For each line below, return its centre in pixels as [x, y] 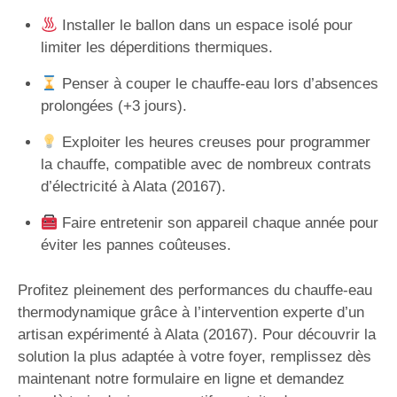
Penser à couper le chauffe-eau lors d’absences [218, 84]
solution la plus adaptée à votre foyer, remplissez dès [195, 356]
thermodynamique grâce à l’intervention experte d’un [191, 312]
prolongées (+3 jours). [113, 106]
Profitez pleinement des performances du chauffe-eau [195, 290]
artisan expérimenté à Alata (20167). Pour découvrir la [197, 334]
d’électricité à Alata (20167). [133, 187]
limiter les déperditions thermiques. [156, 47]
